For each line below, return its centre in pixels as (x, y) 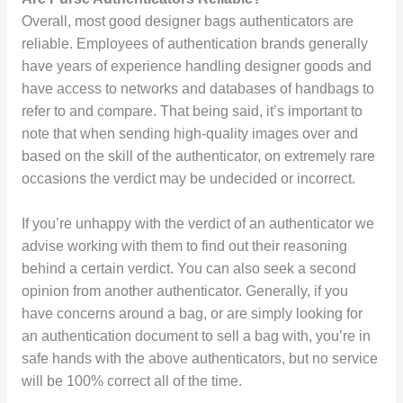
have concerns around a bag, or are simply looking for (192, 314)
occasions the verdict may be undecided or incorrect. (188, 179)
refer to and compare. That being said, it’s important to (192, 112)
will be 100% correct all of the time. (131, 381)
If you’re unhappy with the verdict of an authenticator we (197, 224)
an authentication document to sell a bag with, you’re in (196, 336)
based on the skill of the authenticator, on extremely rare (198, 157)
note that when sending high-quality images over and (189, 134)
